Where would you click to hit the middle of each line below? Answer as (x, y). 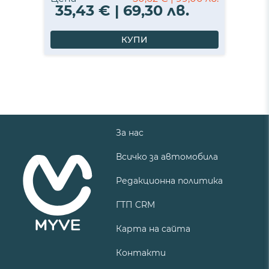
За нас (130, 132)
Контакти (141, 252)
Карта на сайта (153, 228)
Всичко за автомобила (167, 156)
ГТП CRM (135, 204)
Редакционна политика (169, 180)
